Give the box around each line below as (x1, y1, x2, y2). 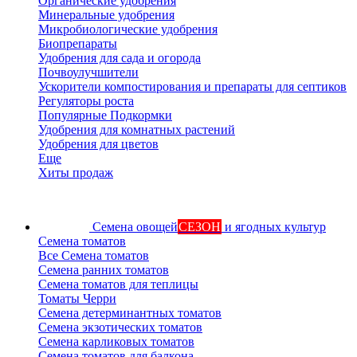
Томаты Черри (38, 292, 116, 305)
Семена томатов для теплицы (38, 277, 198, 291)
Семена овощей (92, 220, 178, 233)
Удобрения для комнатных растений (38, 123, 235, 136)
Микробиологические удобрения (38, 22, 218, 36)
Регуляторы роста (38, 94, 134, 108)
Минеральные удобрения (38, 8, 175, 22)
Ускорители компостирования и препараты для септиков (38, 80, 347, 93)
